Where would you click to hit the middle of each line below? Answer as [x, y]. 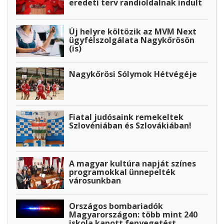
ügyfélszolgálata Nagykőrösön [132, 40]
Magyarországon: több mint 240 [133, 215]
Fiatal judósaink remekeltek [126, 117]
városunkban [95, 181]
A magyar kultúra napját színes [132, 164]
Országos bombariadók [116, 206]
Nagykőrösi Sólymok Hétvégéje [133, 74]
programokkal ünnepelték [122, 172]
